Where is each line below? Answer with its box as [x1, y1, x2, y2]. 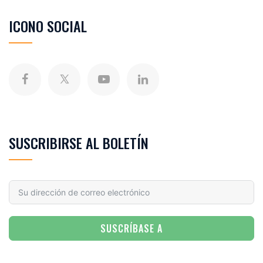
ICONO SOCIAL [9, 15, 87, 36]
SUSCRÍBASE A [100, 221, 163, 235]
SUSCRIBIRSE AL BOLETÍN [9, 131, 149, 153]
